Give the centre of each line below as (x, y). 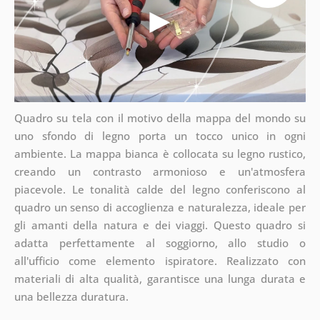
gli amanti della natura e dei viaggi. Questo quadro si (160, 225)
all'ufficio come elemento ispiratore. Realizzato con (160, 261)
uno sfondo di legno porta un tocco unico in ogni (160, 136)
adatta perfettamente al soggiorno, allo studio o (160, 243)
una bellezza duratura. (71, 297)
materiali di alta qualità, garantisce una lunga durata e (160, 279)
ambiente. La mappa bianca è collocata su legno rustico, (160, 154)
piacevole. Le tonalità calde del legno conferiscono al (160, 190)
